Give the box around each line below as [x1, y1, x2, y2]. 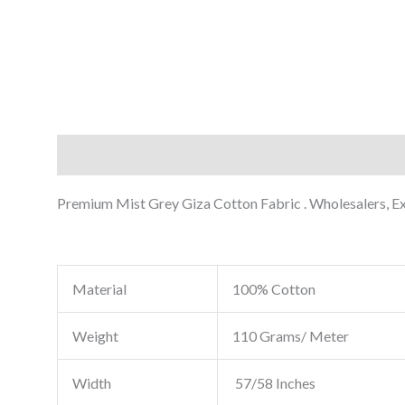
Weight [71, 327, 118, 345]
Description [56, 146, 130, 164]
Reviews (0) [146, 146, 219, 164]
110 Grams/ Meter [231, 327, 349, 345]
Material [71, 280, 127, 298]
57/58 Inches [231, 374, 316, 392]
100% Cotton [231, 280, 316, 298]
